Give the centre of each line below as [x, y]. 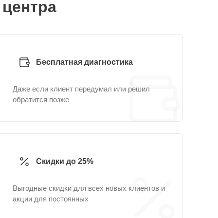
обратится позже [41, 100]
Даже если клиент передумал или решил [81, 89]
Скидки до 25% [65, 161]
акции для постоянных [51, 199]
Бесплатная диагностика [84, 62]
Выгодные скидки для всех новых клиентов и [89, 188]
